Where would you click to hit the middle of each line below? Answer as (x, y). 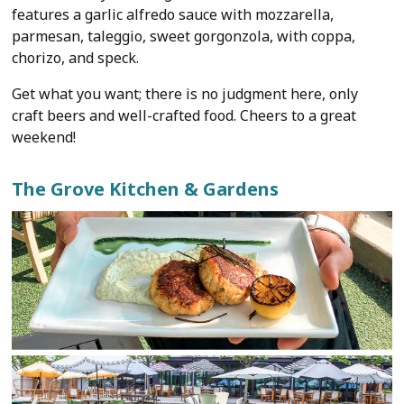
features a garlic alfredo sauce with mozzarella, (173, 15)
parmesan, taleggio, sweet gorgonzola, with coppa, (184, 37)
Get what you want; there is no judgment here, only (185, 94)
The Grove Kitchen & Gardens (146, 189)
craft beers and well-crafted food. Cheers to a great (184, 116)
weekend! (44, 138)
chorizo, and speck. (76, 58)
